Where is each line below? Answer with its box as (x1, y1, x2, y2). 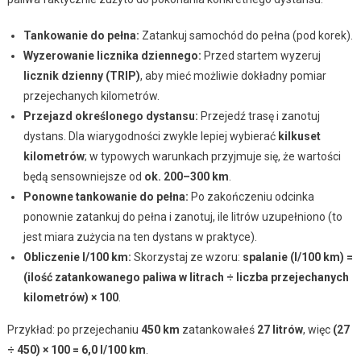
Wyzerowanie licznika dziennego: (23, 48, 201, 62)
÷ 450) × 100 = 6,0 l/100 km (6, 342, 146, 356)
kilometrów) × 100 (23, 290, 118, 304)
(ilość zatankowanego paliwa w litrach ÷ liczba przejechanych (23, 270, 349, 284)
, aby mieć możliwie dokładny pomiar (139, 68, 326, 82)
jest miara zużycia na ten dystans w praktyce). (23, 230, 257, 243)
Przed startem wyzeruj (201, 48, 321, 62)
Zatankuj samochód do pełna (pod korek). (139, 28, 353, 42)
